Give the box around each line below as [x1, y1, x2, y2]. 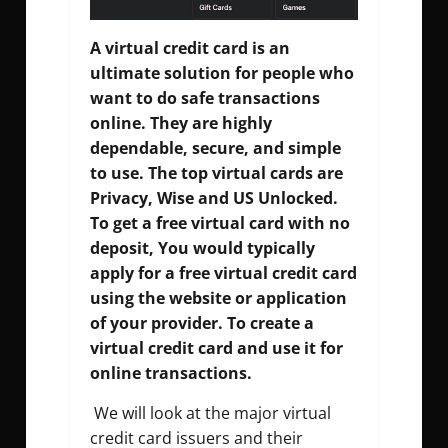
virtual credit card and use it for [90, 337, 343, 360]
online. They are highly [90, 112, 272, 135]
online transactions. [90, 362, 252, 385]
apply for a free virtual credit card [90, 262, 357, 285]
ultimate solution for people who [90, 62, 354, 85]
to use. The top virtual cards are [90, 162, 343, 185]
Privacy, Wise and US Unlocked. [90, 187, 338, 210]
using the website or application [90, 287, 347, 310]
